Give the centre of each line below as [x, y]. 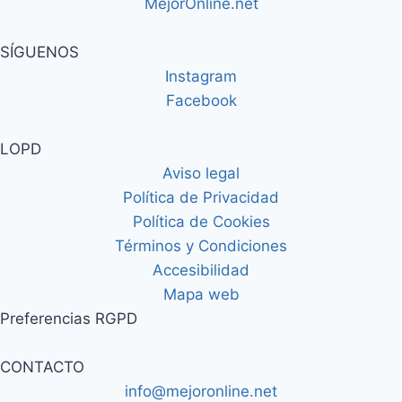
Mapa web [201, 294]
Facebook [201, 100]
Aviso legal [201, 173]
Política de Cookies [201, 221]
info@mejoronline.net [201, 391]
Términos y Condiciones [201, 245]
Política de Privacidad [201, 197]
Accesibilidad [201, 270]
